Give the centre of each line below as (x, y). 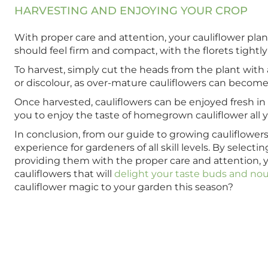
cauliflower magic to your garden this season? (124, 187)
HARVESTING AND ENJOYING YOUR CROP (131, 11)
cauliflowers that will (64, 174)
